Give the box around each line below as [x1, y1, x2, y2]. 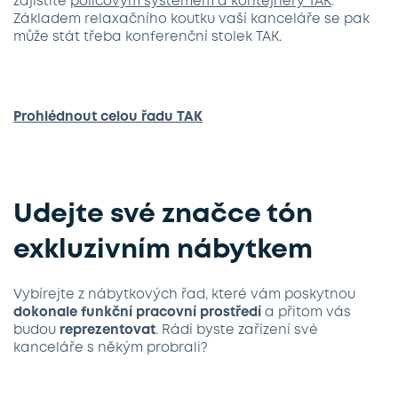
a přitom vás [261, 306, 351, 319]
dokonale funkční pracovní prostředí [13, 306, 261, 319]
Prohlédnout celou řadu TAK [13, 110, 203, 123]
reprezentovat [60, 323, 155, 337]
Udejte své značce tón [13, 202, 313, 227]
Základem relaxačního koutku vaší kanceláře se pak [13, 12, 370, 26]
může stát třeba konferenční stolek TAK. [13, 30, 282, 44]
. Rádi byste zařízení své [155, 323, 318, 337]
